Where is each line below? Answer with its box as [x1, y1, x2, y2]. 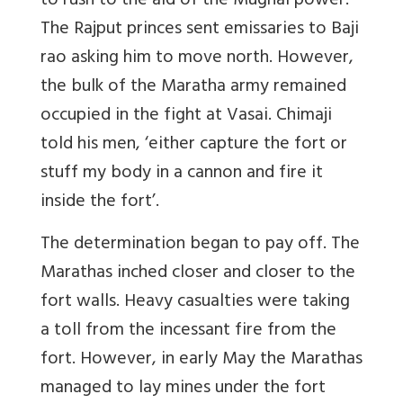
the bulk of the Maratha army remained [40, 70, 346, 104]
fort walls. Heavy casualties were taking [40, 285, 350, 319]
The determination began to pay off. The [40, 228, 360, 262]
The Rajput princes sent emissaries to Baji [40, 13, 359, 47]
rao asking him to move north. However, [40, 41, 354, 76]
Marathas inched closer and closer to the [40, 256, 355, 291]
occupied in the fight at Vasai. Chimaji [40, 99, 332, 133]
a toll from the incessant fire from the [40, 314, 336, 348]
